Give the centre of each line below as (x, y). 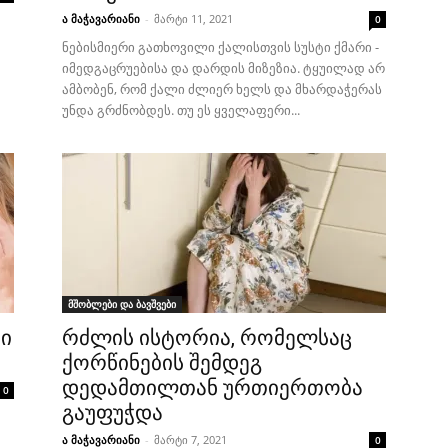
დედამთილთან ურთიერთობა (212, 388)
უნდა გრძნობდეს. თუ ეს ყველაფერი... (181, 110)
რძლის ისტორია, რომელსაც (207, 338)
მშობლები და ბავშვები (122, 304)
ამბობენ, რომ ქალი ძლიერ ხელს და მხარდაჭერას (222, 89)
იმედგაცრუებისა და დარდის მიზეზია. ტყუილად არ (223, 68)
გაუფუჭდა (112, 413)
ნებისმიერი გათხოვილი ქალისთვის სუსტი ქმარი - (220, 47)
